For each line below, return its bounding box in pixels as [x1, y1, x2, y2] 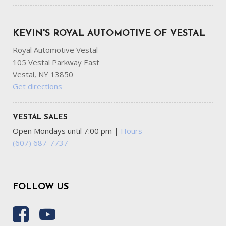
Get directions [13, 81, 62, 92]
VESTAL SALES [13, 114, 68, 122]
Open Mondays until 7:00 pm [13, 126, 114, 136]
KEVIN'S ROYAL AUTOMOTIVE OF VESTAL [13, 29, 205, 39]
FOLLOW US [13, 182, 69, 192]
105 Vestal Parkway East [13, 57, 99, 68]
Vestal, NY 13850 [13, 69, 73, 80]
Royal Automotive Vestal [13, 45, 98, 55]
